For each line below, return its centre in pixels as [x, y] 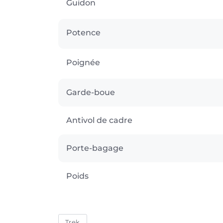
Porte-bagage [95, 148]
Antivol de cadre [99, 120]
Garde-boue [91, 92]
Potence [83, 32]
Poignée [83, 62]
